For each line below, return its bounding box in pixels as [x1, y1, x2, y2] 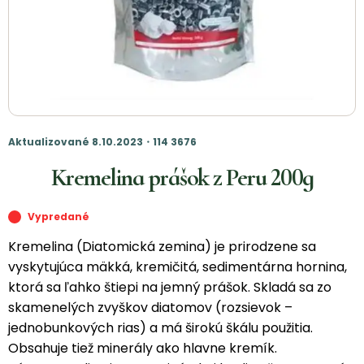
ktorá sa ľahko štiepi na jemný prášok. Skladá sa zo [8, 278, 331, 297]
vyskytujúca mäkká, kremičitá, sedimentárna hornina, [8, 258, 347, 277]
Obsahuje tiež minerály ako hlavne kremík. [8, 339, 280, 358]
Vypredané [28, 210, 89, 224]
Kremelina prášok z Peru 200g [50, 162, 314, 193]
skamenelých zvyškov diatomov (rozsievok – [8, 298, 292, 318]
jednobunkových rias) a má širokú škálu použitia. [8, 318, 313, 338]
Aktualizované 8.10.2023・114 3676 [8, 135, 197, 149]
